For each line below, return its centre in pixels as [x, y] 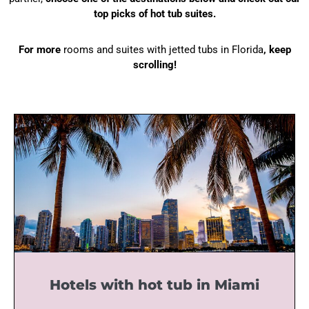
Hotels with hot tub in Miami [154, 285]
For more [41, 50]
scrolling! [154, 65]
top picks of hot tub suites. [154, 14]
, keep [277, 50]
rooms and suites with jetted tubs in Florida [163, 50]
